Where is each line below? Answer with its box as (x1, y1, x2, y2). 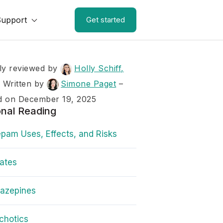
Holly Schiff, (74, 63, 124, 73)
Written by (2, 79, 47, 89)
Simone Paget (61, 79, 116, 89)
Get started (86, 15, 125, 24)
